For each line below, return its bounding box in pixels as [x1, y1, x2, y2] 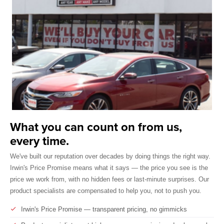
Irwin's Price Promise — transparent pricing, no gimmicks [21, 205, 187, 213]
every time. [10, 131, 69, 149]
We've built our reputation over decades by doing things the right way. [10, 152, 210, 160]
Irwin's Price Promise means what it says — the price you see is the [10, 164, 208, 172]
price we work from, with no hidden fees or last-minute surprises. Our [10, 175, 209, 183]
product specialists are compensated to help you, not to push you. [10, 187, 201, 195]
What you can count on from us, [10, 117, 182, 135]
